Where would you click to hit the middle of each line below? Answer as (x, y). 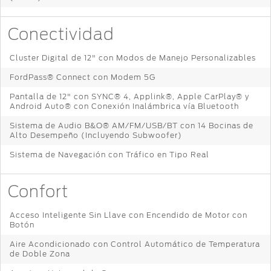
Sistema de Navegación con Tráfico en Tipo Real (109, 154)
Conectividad (61, 35)
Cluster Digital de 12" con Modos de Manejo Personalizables (133, 57)
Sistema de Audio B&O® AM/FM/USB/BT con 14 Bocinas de (132, 125)
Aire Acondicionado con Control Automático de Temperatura (135, 244)
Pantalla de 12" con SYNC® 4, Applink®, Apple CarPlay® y (129, 96)
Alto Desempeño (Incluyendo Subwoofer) (96, 135)
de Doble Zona (40, 253)
